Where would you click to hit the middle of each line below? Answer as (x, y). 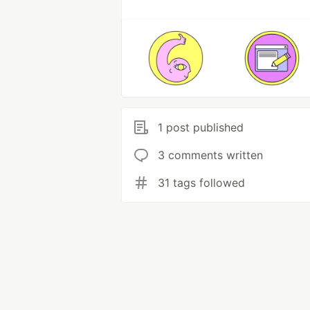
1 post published (201, 127)
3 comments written (210, 155)
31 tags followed (201, 183)
